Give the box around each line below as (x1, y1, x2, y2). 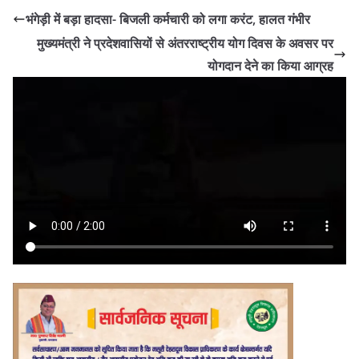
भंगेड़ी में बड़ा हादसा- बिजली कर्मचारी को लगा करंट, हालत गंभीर (26, 10, 310, 28)
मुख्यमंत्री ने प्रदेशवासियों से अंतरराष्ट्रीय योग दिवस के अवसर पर (37, 34, 333, 52)
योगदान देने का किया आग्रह (208, 56, 333, 75)
